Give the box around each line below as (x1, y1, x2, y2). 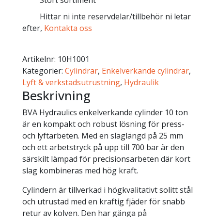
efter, (22, 23, 44, 34)
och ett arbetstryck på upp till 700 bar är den (22, 142, 184, 153)
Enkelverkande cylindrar (101, 65, 189, 77)
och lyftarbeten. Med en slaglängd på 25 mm (22, 130, 183, 141)
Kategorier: (22, 65, 65, 77)
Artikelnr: (22, 54, 58, 65)
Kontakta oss (44, 23, 92, 34)
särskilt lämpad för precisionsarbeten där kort (22, 154, 190, 165)
